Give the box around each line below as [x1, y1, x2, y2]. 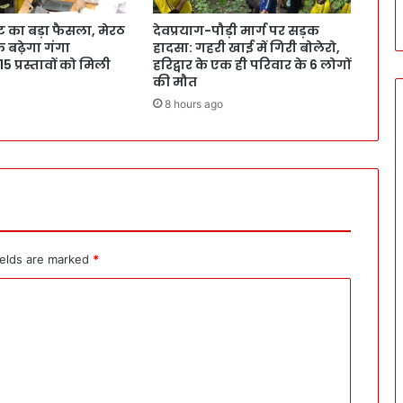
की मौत [152, 73, 197, 92]
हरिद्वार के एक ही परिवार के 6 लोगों [152, 56, 351, 75]
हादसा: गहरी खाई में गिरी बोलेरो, [152, 39, 340, 58]
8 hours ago [164, 97, 223, 112]
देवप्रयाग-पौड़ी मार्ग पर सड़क [152, 22, 319, 40]
